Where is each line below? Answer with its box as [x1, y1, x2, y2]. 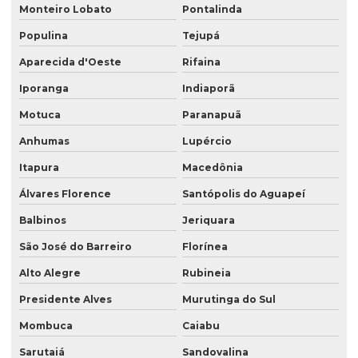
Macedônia [181, 161, 243, 174]
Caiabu [181, 320, 220, 332]
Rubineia [181, 267, 231, 280]
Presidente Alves [19, 293, 112, 306]
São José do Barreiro [19, 241, 132, 253]
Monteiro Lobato [19, 3, 112, 16]
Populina [19, 30, 68, 42]
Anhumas [19, 135, 70, 148]
